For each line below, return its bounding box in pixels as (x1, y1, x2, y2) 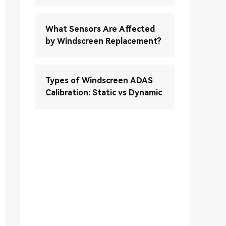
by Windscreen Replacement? (45, 36, 161, 46)
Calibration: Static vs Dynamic (45, 88, 162, 97)
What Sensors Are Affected (45, 24, 155, 34)
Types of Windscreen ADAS (45, 76, 153, 85)
